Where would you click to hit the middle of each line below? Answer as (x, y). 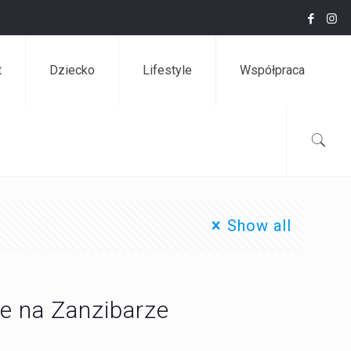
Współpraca (272, 70)
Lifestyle (167, 70)
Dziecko (72, 70)
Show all (259, 226)
